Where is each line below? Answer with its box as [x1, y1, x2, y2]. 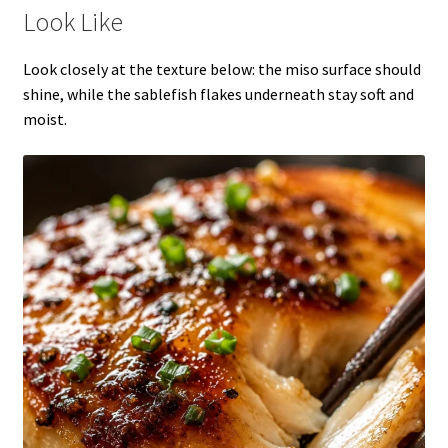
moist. [22, 109, 67, 130]
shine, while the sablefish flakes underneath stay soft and [22, 84, 414, 105]
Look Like [22, 6, 123, 39]
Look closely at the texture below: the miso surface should [22, 59, 421, 80]
